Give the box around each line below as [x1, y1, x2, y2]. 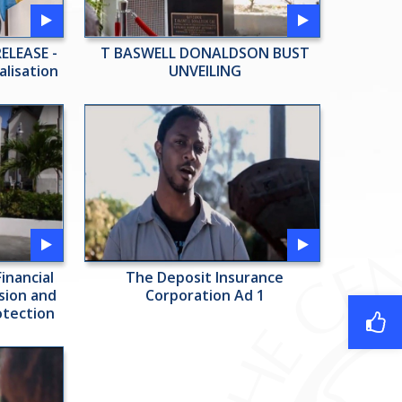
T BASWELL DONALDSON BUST [100, 42, 310, 63]
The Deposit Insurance [126, 267, 284, 287]
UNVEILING [168, 60, 241, 81]
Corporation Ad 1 [144, 284, 265, 305]
